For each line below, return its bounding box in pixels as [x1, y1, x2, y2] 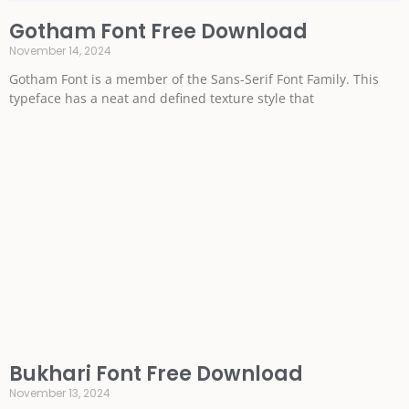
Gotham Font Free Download [9, 17, 308, 46]
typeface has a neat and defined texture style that [9, 89, 314, 107]
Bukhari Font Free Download [9, 360, 303, 388]
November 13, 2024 [9, 385, 110, 401]
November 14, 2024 [9, 43, 111, 58]
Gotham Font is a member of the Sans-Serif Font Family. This [9, 70, 379, 88]
